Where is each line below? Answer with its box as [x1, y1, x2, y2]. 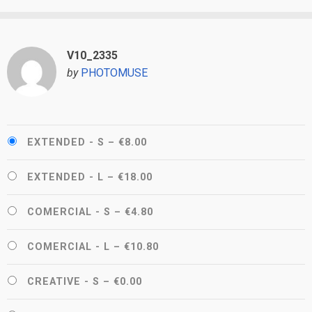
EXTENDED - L [27, 171, 104, 183]
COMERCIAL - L [27, 240, 110, 253]
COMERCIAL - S [27, 205, 111, 218]
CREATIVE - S [27, 275, 100, 288]
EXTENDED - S [27, 136, 104, 148]
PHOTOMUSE [80, 66, 148, 80]
